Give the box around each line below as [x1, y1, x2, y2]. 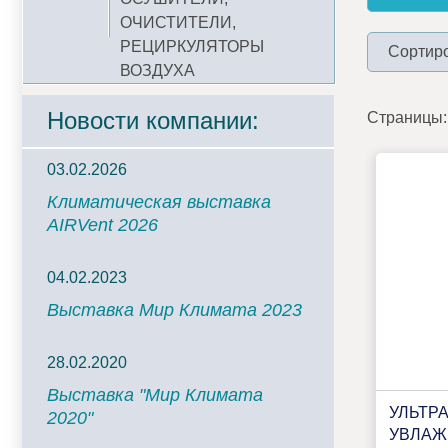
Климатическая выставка [47, 192, 271, 212]
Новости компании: [47, 107, 259, 134]
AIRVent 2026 [47, 215, 158, 235]
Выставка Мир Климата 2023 [47, 300, 302, 320]
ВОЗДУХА [120, 62, 195, 79]
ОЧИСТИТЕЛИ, [120, 14, 236, 31]
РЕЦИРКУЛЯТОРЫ [120, 38, 264, 55]
